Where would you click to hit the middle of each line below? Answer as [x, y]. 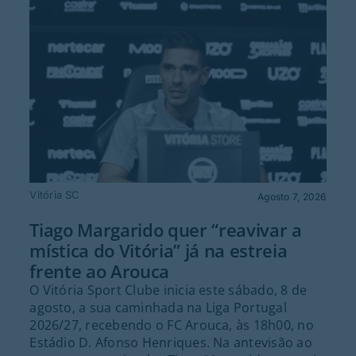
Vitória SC [55, 195]
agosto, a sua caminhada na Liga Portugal [158, 307]
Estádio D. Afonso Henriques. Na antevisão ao [171, 342]
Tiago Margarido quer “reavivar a [166, 229]
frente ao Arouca [100, 271]
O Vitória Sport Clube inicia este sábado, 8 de [168, 290]
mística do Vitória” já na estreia [159, 250]
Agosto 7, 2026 [292, 197]
